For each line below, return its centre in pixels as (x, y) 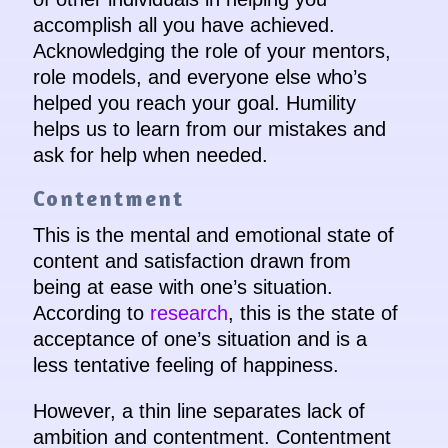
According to (91, 313)
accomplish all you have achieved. (183, 25)
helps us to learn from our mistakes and (209, 129)
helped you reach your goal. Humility (194, 103)
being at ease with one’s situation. (182, 287)
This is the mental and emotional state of (213, 235)
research (188, 313)
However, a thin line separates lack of (198, 411)
